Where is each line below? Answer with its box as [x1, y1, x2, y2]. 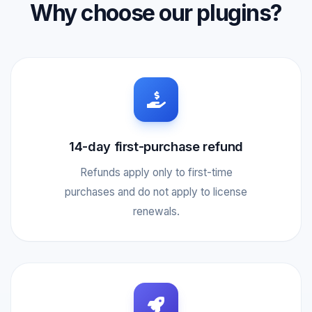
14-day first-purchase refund [69, 138, 243, 154]
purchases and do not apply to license [65, 185, 247, 198]
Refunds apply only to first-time [79, 165, 233, 179]
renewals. [132, 204, 180, 218]
